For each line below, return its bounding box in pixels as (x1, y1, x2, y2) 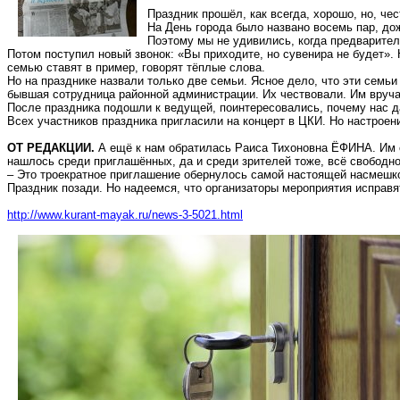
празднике (41, 74, 96, 87)
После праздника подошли (7, 101, 155, 114)
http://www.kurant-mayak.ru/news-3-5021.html (7, 208, 243, 221)
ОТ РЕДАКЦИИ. (7, 141, 95, 154)
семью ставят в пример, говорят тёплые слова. (7, 61, 265, 74)
